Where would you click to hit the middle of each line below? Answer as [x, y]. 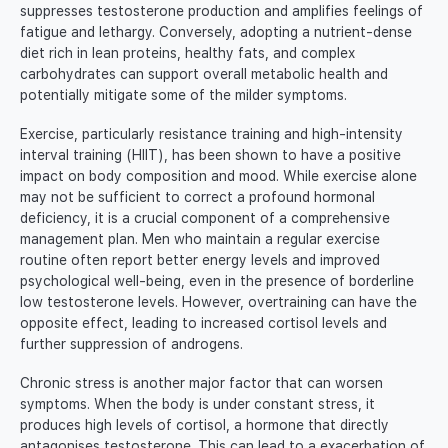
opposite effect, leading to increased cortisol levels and [203, 323]
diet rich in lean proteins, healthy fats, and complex [187, 53]
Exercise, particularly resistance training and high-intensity [211, 134]
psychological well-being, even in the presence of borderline [217, 281]
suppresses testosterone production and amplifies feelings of [221, 11]
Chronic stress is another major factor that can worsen [201, 383]
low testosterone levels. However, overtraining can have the [218, 302]
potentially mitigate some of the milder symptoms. [183, 95]
